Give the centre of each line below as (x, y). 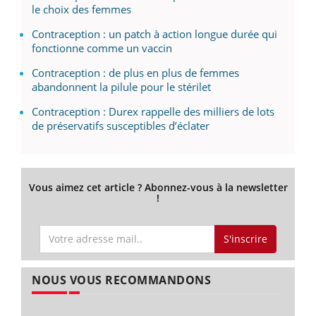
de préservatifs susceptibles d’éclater (121, 125)
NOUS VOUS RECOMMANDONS (121, 280)
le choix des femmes (81, 9)
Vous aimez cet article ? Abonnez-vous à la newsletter (158, 187)
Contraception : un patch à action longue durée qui (154, 34)
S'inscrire (245, 238)
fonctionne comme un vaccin (102, 48)
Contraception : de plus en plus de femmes (135, 72)
